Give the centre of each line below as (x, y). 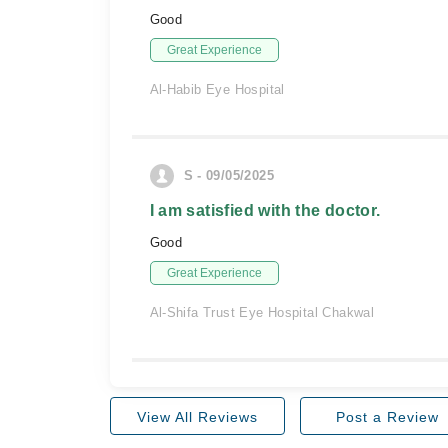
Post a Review (387, 417)
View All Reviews (197, 417)
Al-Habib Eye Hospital (217, 89)
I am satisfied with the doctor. (265, 210)
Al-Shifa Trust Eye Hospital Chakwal (262, 312)
